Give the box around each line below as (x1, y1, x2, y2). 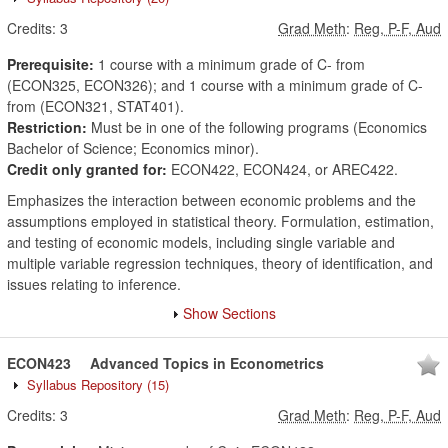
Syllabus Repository (27, 375, 147, 394)
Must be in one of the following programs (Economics (87, 117, 427, 137)
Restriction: (7, 117, 87, 137)
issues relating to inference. (7, 274, 181, 294)
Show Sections (183, 303, 276, 323)
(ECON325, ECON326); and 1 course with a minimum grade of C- (7, 75, 423, 95)
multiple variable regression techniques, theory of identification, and (7, 253, 433, 273)
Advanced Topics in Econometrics (90, 353, 324, 373)
